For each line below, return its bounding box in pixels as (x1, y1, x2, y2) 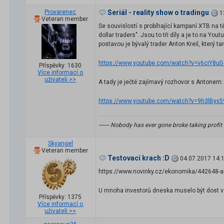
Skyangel (48, 140, 73, 147)
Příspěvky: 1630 (39, 62, 82, 69)
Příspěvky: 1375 (39, 193, 82, 201)
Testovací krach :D (107, 154, 169, 162)
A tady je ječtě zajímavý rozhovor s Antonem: (98, 78, 223, 86)
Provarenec (44, 8, 76, 16)
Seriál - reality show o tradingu (107, 8, 209, 17)
